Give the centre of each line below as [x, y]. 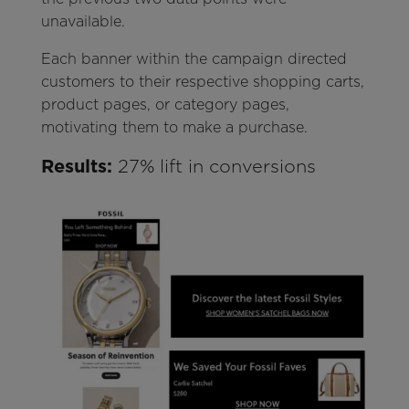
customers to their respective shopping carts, [202, 82]
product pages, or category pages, [165, 105]
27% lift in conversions [214, 167]
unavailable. [83, 22]
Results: [76, 167]
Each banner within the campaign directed [194, 59]
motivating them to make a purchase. [174, 128]
